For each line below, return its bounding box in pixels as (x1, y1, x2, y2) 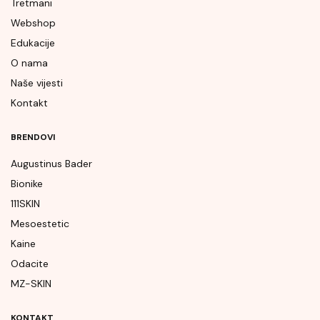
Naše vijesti (11, 76, 63, 90)
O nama (11, 56, 48, 70)
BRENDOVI (11, 131, 55, 144)
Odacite (11, 257, 49, 271)
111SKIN (11, 197, 40, 211)
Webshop (11, 16, 56, 30)
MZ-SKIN (11, 277, 51, 291)
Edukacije (11, 36, 55, 50)
